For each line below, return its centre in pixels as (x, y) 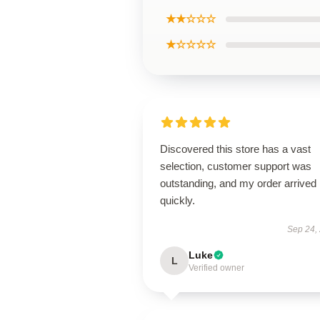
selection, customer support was (236, 166)
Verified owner (216, 268)
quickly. (177, 200)
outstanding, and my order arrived (238, 183)
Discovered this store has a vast (235, 149)
